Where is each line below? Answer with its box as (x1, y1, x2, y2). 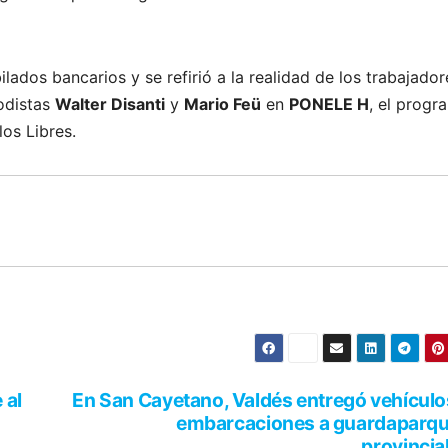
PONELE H (289, 94, 369, 115)
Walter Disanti (55, 94, 165, 115)
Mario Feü (184, 94, 261, 115)
